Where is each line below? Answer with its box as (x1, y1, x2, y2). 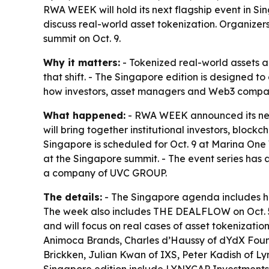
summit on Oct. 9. (43, 32, 121, 44)
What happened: (43, 109, 125, 121)
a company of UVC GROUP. (43, 167, 167, 179)
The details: (43, 191, 102, 203)
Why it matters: (43, 56, 120, 68)
